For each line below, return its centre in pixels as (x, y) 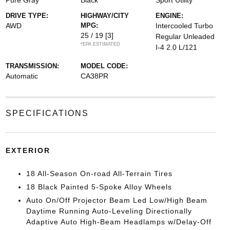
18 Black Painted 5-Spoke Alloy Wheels (99, 187)
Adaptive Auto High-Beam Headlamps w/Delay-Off (119, 222)
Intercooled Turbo (185, 26)
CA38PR (94, 76)
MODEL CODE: (104, 66)
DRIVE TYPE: (27, 16)
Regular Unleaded (185, 36)
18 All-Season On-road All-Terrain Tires (99, 174)
